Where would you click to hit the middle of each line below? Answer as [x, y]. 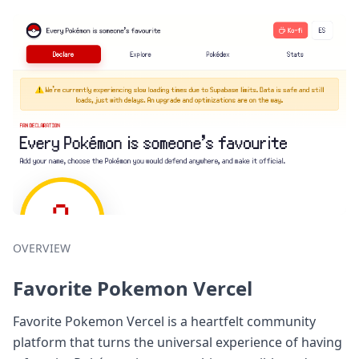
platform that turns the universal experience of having [177, 342]
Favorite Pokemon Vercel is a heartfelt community [164, 321]
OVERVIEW [42, 248]
